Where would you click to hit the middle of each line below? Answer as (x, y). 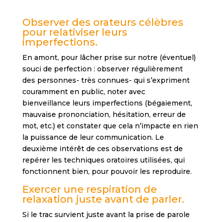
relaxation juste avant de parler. (103, 199)
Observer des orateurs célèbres (103, 23)
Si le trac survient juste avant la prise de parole (106, 215)
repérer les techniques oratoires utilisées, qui (103, 160)
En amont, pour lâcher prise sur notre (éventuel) (109, 58)
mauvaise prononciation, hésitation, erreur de (104, 115)
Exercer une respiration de (89, 190)
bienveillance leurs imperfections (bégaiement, (107, 103)
